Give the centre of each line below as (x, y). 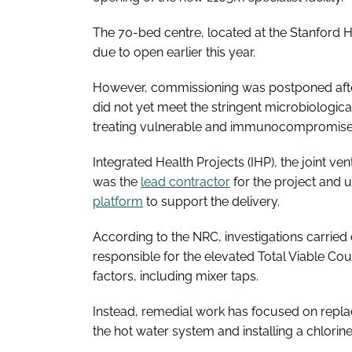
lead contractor (185, 182)
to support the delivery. (213, 202)
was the (117, 182)
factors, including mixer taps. (176, 276)
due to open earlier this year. (176, 52)
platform (118, 202)
